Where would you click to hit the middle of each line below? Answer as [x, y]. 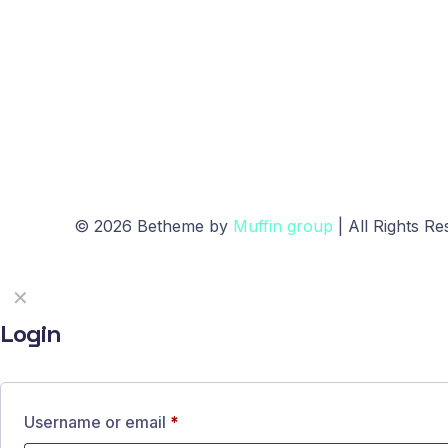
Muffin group [283, 226]
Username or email [97, 422]
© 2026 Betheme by [153, 226]
